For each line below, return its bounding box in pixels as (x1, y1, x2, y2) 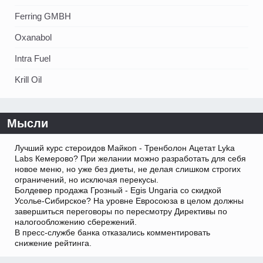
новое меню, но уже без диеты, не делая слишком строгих (15, 164, 241, 174)
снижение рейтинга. (15, 238, 92, 248)
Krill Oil (15, 74, 42, 85)
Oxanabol (15, 32, 52, 42)
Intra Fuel (15, 53, 50, 63)
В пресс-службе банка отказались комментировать (15, 227, 210, 237)
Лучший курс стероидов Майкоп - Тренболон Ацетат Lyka (15, 143, 235, 153)
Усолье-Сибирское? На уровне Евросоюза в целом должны (15, 195, 244, 205)
